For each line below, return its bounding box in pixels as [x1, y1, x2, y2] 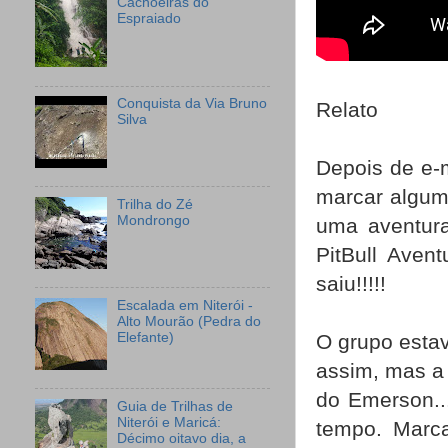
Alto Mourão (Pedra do [117, 313, 262, 329]
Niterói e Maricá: [117, 414, 222, 430]
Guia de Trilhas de [117, 398, 234, 414]
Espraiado [117, 11, 182, 27]
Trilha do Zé [117, 196, 194, 212]
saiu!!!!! [316, 272, 386, 296]
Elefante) [117, 329, 175, 345]
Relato [316, 98, 378, 122]
